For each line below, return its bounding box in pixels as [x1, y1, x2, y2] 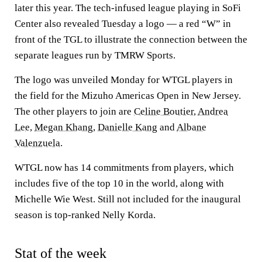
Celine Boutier [134, 106, 194, 117]
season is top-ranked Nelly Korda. [15, 209, 156, 220]
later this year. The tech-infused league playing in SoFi [15, 2, 241, 13]
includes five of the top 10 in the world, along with [15, 178, 224, 189]
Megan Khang [35, 122, 93, 133]
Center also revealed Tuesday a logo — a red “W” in [15, 18, 231, 29]
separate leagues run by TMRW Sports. [15, 50, 175, 61]
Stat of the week [15, 246, 106, 261]
